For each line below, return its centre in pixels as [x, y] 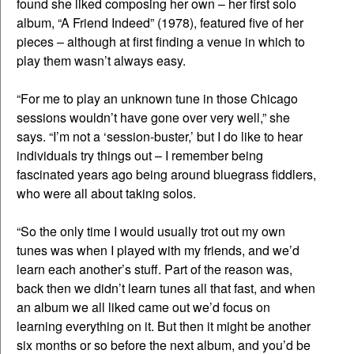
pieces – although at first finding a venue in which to [161, 42]
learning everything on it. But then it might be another [164, 326]
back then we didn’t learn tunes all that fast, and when [166, 288]
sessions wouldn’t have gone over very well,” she [153, 118]
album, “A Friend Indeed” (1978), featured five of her [160, 23]
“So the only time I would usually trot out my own [151, 232]
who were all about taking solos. [106, 194]
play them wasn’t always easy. [101, 61]
